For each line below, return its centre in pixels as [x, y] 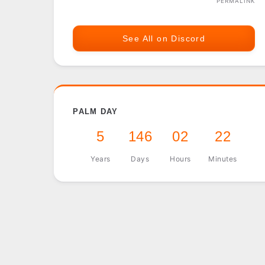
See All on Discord [164, 38]
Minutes [223, 159]
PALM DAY [96, 111]
